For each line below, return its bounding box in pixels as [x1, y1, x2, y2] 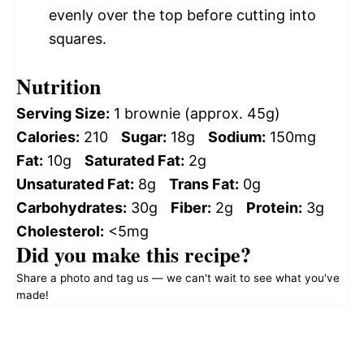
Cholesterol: [16, 222, 104, 240]
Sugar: [121, 128, 167, 145]
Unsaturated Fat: [16, 175, 134, 193]
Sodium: [208, 128, 266, 145]
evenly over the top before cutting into [49, 6, 316, 24]
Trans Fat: [169, 175, 239, 193]
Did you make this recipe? [16, 238, 251, 270]
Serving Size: [16, 104, 110, 122]
